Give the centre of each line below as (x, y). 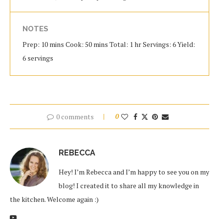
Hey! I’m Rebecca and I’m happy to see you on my (134, 172)
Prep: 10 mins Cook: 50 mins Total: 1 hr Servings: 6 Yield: (109, 44)
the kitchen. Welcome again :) (54, 199)
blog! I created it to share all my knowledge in (129, 186)
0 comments (75, 117)
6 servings (38, 58)
